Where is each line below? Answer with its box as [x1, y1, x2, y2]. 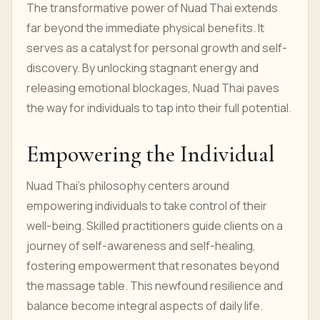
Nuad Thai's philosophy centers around [26, 178, 229, 194]
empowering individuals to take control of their [26, 198, 267, 214]
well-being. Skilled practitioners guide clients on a [26, 218, 283, 234]
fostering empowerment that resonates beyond [26, 258, 279, 274]
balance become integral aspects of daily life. [26, 298, 263, 314]
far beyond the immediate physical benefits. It [26, 20, 264, 36]
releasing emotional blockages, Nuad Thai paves [26, 80, 279, 96]
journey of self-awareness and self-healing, [26, 238, 256, 254]
